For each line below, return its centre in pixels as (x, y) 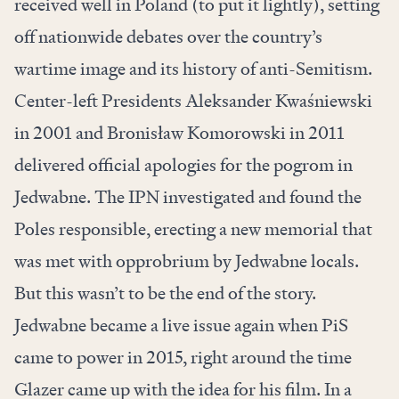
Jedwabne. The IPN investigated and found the (188, 197)
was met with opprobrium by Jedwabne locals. (188, 261)
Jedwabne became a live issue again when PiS (181, 326)
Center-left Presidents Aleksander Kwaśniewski (193, 101)
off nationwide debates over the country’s (168, 37)
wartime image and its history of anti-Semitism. (193, 69)
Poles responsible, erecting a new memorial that (193, 229)
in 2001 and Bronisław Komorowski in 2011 (179, 133)
